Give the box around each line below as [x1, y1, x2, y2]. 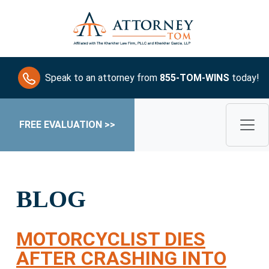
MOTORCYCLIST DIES [16, 228, 205, 251]
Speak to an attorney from [45, 71, 160, 83]
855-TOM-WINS [160, 71, 229, 83]
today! [229, 71, 259, 83]
